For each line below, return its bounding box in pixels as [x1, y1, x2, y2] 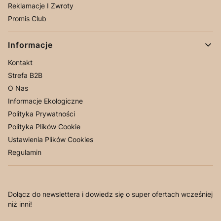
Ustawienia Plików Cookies [8, 135, 93, 144]
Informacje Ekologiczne [8, 96, 83, 105]
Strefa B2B [8, 71, 42, 79]
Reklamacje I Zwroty [8, 1, 74, 10]
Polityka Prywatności [8, 109, 75, 118]
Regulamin [8, 147, 41, 156]
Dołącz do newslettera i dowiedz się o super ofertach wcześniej [8, 189, 213, 198]
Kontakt [8, 58, 33, 67]
